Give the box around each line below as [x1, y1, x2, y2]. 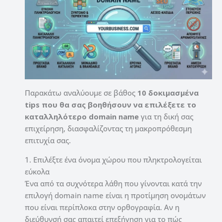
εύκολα [25, 166, 50, 176]
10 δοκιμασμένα [137, 87, 199, 98]
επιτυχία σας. [25, 135, 71, 145]
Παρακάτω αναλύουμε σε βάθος [25, 87, 137, 98]
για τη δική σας [139, 111, 193, 121]
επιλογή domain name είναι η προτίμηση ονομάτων [25, 190, 206, 200]
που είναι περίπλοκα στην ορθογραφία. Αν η [25, 202, 179, 212]
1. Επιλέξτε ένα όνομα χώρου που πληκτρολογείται [25, 154, 202, 165]
